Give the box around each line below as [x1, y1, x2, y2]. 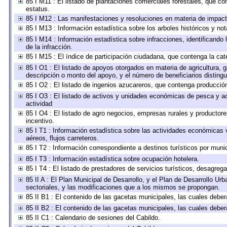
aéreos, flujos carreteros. [26, 134, 99, 142]
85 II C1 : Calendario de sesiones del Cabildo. [26, 214, 160, 221]
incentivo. [26, 117, 54, 125]
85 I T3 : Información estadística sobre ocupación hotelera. [26, 155, 199, 163]
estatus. [26, 5, 50, 13]
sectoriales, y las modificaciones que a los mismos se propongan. [26, 183, 220, 191]
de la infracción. [26, 43, 72, 51]
